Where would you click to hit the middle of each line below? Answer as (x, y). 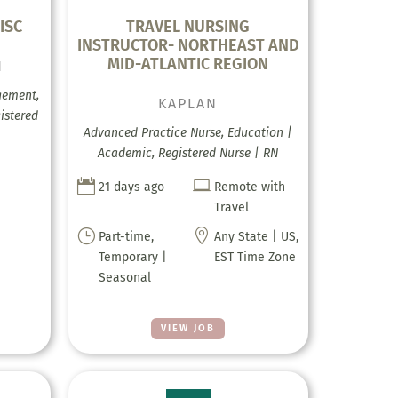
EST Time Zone (255, 257)
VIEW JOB (188, 328)
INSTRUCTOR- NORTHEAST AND (188, 45)
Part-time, (126, 236)
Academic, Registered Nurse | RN (188, 153)
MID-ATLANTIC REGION (188, 64)
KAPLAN (188, 103)
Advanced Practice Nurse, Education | (188, 132)
